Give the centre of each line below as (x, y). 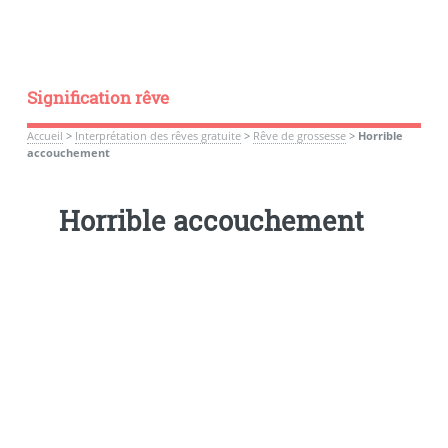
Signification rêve (97, 97)
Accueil (44, 135)
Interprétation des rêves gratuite (157, 135)
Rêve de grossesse (299, 135)
